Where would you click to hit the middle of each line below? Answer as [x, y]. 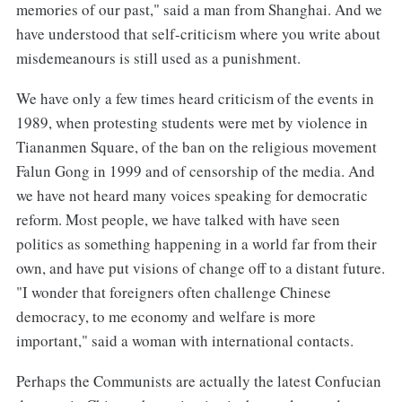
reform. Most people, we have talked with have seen [178, 219]
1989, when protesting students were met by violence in [192, 122]
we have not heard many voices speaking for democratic [192, 195]
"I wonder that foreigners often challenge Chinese [173, 292]
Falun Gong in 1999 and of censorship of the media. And [195, 170]
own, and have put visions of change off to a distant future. [200, 267]
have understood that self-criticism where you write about [198, 33]
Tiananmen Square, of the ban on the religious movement [196, 146]
